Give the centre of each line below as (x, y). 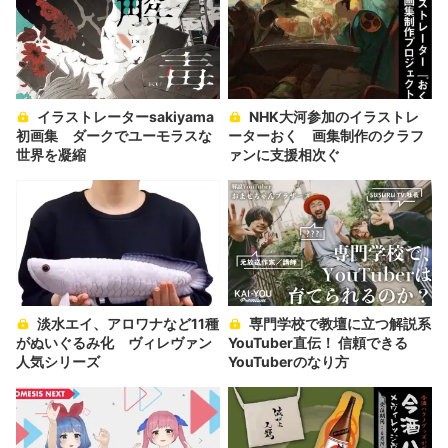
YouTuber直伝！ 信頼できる (318, 343)
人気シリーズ (58, 362)
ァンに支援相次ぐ (284, 154)
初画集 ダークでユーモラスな (114, 135)
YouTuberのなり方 (288, 362)
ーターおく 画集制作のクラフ (326, 135)
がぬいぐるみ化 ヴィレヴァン (114, 343)
